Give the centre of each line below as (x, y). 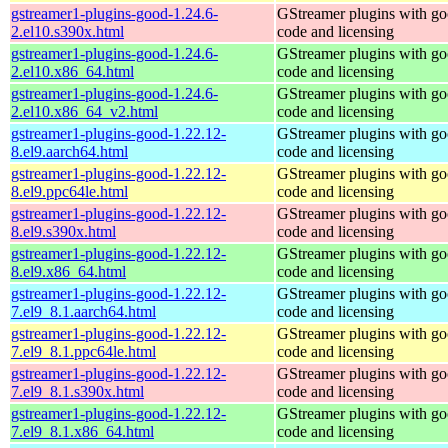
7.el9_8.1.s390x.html (77, 391)
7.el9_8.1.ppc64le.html (83, 351)
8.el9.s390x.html (63, 231)
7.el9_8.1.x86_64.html (82, 431)
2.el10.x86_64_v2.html (84, 111)
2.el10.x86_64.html (72, 71)
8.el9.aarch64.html (69, 151)
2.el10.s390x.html (67, 31)
